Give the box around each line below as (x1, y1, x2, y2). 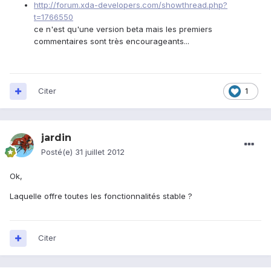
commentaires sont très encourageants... (34, 36, 189, 47)
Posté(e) (41, 147, 75, 157)
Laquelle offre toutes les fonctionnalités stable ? (10, 191, 192, 201)
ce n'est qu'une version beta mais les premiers (34, 24, 212, 34)
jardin (41, 132, 71, 144)
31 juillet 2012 (75, 147, 125, 157)
